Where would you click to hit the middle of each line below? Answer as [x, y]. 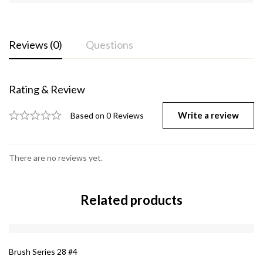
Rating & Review [47, 89]
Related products [131, 200]
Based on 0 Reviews [107, 115]
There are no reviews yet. [56, 157]
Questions [109, 44]
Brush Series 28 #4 [43, 252]
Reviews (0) [36, 44]
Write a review [208, 115]
